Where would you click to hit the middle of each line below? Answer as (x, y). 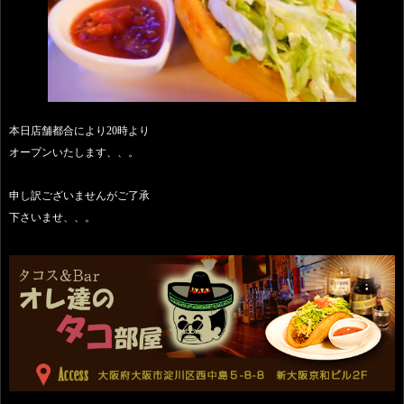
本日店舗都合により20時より (79, 131)
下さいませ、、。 (52, 218)
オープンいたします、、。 (74, 153)
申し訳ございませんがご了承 (79, 196)
